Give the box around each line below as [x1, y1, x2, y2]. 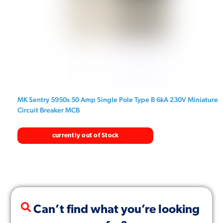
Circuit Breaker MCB [17, 106, 80, 114]
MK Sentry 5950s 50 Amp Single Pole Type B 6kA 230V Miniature [17, 96, 219, 104]
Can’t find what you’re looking [33, 204, 200, 216]
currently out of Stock [52, 132, 119, 139]
